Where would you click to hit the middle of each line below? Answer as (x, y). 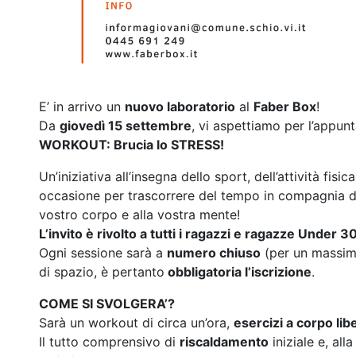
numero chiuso (214, 252)
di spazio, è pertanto (102, 271)
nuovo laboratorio (180, 106)
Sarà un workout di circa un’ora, (136, 322)
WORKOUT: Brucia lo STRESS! (132, 144)
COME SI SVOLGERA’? (107, 303)
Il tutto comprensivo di (109, 341)
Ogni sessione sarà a (103, 252)
